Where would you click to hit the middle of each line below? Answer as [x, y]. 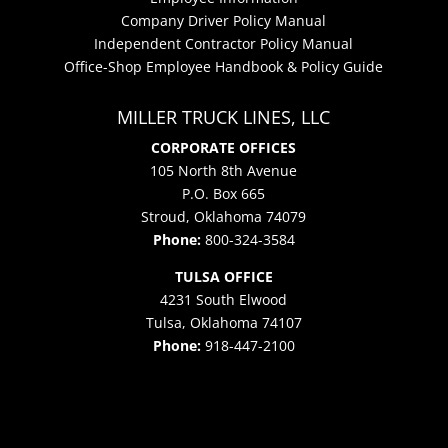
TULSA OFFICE [223, 276]
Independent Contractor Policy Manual [224, 43]
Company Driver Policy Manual [224, 20]
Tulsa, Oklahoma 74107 [223, 322]
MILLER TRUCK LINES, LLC [224, 116]
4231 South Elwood [224, 299]
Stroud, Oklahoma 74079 [224, 216]
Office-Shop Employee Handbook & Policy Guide [224, 66]
